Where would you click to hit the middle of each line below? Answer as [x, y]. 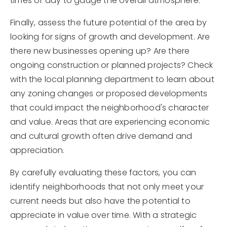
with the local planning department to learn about [112, 79]
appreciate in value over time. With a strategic [104, 215]
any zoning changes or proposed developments [109, 93]
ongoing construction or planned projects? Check [112, 65]
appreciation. [37, 150]
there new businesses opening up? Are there [100, 51]
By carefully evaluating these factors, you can [103, 173]
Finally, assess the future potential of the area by [109, 23]
